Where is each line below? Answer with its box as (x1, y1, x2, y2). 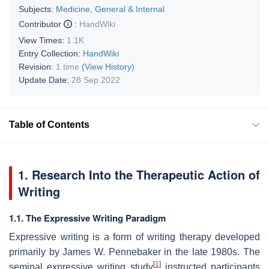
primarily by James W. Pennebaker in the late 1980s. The (9, 246, 260, 257)
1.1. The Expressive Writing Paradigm (9, 211, 166, 225)
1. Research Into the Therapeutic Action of (18, 165, 260, 183)
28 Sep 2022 (71, 74, 120, 85)
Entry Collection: (19, 48, 83, 58)
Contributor (19, 19, 64, 29)
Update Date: (19, 74, 71, 85)
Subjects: (19, 4, 53, 14)
